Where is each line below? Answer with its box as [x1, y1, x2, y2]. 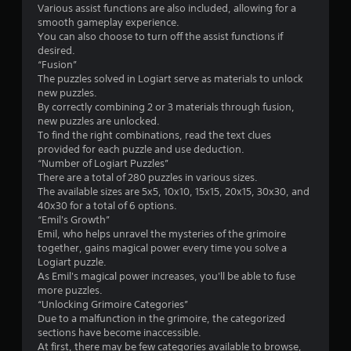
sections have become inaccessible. [38, 325, 201, 339]
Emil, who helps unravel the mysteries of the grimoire [38, 226, 286, 241]
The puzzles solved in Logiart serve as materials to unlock [38, 71, 303, 85]
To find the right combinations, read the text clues [38, 128, 271, 142]
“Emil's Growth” [38, 212, 110, 226]
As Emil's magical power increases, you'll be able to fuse [38, 269, 295, 283]
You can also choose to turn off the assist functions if [38, 29, 283, 43]
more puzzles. [38, 283, 103, 297]
